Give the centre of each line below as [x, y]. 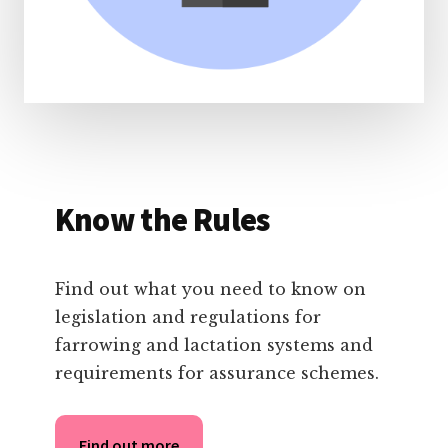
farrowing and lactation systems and [213, 344]
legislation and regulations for [187, 316]
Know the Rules [162, 219]
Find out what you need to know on [210, 288]
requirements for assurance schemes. [216, 372]
